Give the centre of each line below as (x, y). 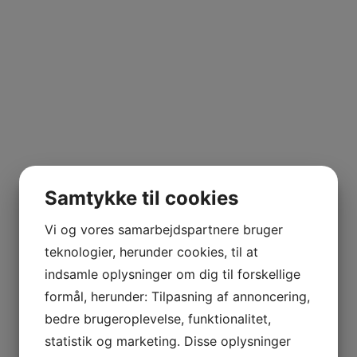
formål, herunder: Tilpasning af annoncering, (177, 296)
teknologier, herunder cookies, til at (151, 251)
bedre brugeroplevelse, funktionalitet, (158, 318)
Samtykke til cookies (141, 198)
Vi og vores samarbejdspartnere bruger (164, 229)
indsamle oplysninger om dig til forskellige (173, 274)
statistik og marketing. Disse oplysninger (168, 341)
